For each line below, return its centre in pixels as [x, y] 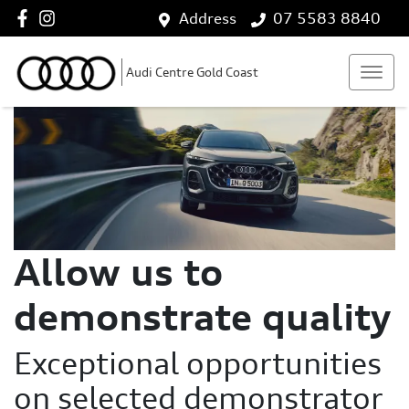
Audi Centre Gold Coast [192, 72]
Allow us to [118, 272]
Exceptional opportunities [198, 363]
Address [208, 18]
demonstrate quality [202, 317]
